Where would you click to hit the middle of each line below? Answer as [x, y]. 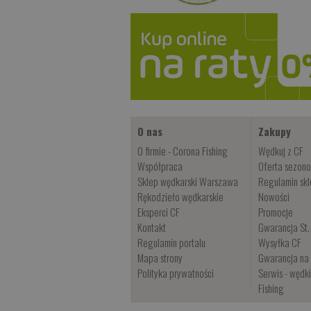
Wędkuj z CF [281, 150]
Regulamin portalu [172, 242]
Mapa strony [160, 257]
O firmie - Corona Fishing [183, 150]
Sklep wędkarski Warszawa [188, 181]
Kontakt [152, 227]
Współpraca [160, 166]
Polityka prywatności [176, 272]
